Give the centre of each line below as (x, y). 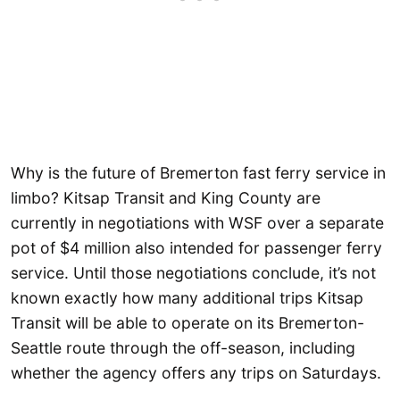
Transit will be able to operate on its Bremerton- (187, 322)
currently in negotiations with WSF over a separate (197, 222)
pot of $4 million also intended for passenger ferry (196, 247)
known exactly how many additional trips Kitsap (187, 297)
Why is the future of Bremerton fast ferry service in (198, 172)
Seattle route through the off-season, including (183, 347)
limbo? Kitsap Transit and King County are (166, 197)
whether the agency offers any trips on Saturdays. (196, 372)
